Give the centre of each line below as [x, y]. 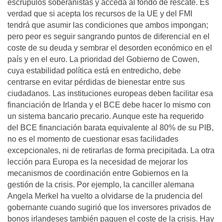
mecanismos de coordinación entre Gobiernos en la [98, 173]
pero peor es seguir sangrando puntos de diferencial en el [109, 36]
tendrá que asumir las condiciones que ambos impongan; [108, 25]
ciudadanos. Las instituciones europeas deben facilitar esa [110, 93]
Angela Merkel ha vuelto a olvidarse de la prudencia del [105, 196]
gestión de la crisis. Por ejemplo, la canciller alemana [101, 185]
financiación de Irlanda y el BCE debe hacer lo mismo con [109, 105]
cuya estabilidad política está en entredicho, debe [94, 71]
